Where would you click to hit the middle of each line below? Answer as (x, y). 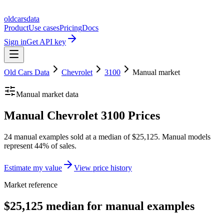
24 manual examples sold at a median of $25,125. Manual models (107, 136)
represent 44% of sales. (40, 145)
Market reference (31, 184)
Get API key (46, 42)
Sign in (15, 42)
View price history (103, 167)
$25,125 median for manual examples (99, 206)
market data (59, 94)
